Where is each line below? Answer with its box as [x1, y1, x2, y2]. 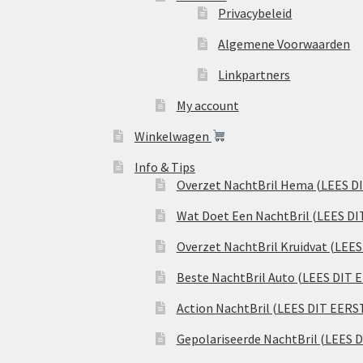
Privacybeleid [218, 4, 293, 21]
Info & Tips [134, 158, 195, 175]
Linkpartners [218, 66, 291, 83]
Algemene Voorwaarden [218, 35, 351, 52]
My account [176, 96, 239, 113]
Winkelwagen [134, 127, 211, 144]
